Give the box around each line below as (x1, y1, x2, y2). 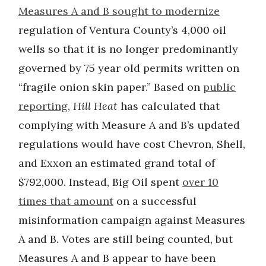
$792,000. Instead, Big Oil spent (18, 175, 182, 189)
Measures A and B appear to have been (18, 251, 216, 265)
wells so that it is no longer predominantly (18, 42, 238, 56)
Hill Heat (73, 99, 118, 113)
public (203, 80, 236, 94)
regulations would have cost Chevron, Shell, (18, 137, 245, 151)
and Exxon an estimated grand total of (18, 156, 215, 170)
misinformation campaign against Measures (18, 213, 245, 227)
